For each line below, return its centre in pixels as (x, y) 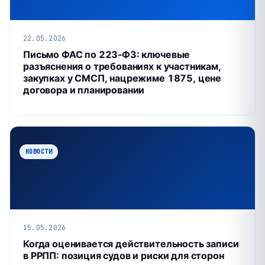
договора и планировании (84, 90)
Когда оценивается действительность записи (131, 243)
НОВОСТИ (39, 151)
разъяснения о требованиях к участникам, (122, 66)
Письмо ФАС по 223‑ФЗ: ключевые (107, 54)
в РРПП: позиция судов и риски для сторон (124, 255)
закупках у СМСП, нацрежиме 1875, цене (122, 78)
